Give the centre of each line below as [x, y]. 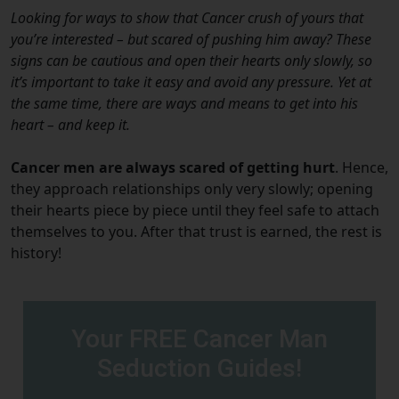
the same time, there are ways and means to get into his [184, 103]
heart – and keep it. [70, 124]
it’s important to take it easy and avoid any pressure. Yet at [191, 81]
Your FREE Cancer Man [199, 338]
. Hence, [362, 167]
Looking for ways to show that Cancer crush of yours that [187, 17]
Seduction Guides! [199, 368]
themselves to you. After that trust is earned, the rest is [196, 231]
